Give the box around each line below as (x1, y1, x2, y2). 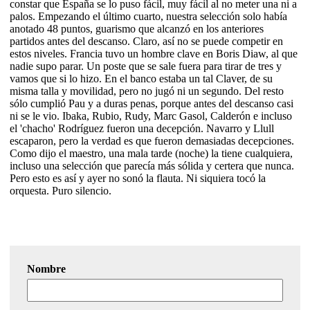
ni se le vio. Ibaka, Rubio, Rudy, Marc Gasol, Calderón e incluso (10, 109, 292, 122)
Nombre (27, 262, 66, 275)
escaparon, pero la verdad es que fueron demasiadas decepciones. (10, 134, 294, 147)
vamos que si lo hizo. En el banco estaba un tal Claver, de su (10, 72, 273, 84)
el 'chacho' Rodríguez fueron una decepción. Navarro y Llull (10, 122, 274, 134)
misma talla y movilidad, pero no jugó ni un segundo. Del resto (10, 84, 284, 97)
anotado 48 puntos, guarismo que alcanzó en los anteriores (10, 22, 264, 35)
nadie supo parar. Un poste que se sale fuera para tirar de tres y (10, 60, 282, 72)
